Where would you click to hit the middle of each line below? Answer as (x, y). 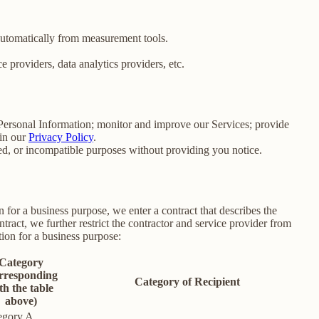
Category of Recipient (187, 281)
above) (21, 300)
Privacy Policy (61, 137)
